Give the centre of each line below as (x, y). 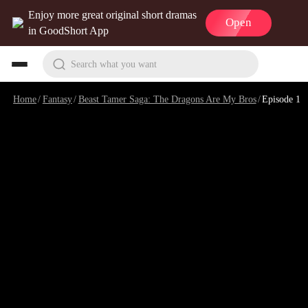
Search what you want (113, 64)
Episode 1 (282, 99)
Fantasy (57, 99)
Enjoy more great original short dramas (113, 15)
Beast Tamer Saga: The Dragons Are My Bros (167, 99)
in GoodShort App (69, 31)
